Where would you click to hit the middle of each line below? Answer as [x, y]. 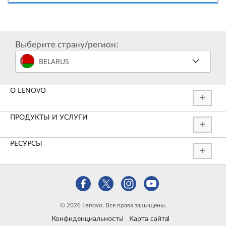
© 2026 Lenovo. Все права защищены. [113, 205]
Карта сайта [149, 218]
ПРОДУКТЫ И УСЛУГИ [49, 117]
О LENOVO [28, 90]
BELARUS [54, 61]
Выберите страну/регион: [67, 44]
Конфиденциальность [87, 218]
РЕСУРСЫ [26, 143]
